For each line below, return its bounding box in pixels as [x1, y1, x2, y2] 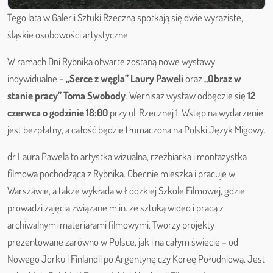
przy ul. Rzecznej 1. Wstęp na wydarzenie [108, 105, 263, 119]
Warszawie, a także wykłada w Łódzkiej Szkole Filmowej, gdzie [7, 183, 245, 197]
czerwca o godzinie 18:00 [7, 105, 108, 119]
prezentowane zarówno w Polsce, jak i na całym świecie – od [7, 235, 238, 248]
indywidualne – [7, 71, 66, 85]
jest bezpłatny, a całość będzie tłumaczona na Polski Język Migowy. [7, 122, 266, 136]
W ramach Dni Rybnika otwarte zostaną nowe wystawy [7, 54, 215, 68]
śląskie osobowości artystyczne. [7, 27, 130, 41]
